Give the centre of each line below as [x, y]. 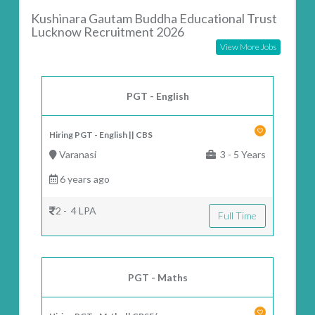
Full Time [237, 215]
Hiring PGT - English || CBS [101, 134]
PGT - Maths [157, 277]
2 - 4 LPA [76, 210]
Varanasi [77, 154]
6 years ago [84, 179]
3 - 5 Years [240, 154]
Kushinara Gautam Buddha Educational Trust [154, 19]
